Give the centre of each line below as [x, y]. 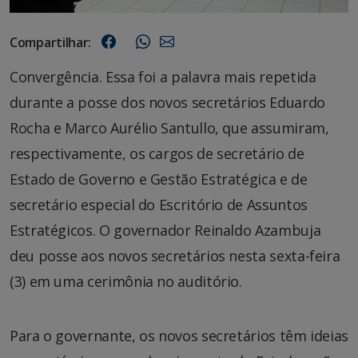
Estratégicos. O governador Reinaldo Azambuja [165, 230]
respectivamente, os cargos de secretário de [157, 153]
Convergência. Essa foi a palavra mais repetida [163, 76]
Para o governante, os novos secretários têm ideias [179, 335]
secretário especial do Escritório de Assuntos [159, 204]
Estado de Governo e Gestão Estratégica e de [159, 179]
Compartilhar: [51, 42]
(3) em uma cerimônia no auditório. [126, 281]
